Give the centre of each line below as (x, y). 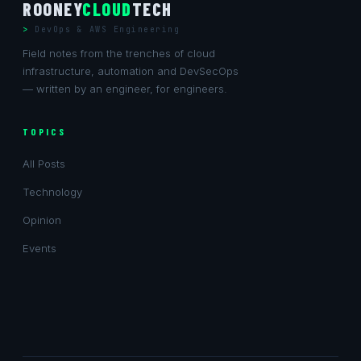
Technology (52, 192)
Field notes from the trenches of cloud (119, 53)
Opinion (42, 220)
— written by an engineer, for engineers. (125, 89)
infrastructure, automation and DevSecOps (131, 71)
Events (39, 248)
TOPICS (44, 131)
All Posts (44, 164)
